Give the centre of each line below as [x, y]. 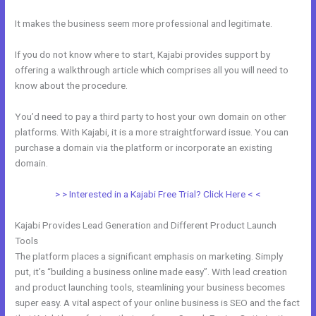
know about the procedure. [72, 85]
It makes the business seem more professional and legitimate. [144, 23]
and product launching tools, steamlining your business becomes [150, 287]
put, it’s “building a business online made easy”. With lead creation [151, 271]
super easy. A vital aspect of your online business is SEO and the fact [158, 302]
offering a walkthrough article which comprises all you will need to [152, 69]
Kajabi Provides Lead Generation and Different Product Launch [146, 225]
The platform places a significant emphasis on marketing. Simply [149, 256]
